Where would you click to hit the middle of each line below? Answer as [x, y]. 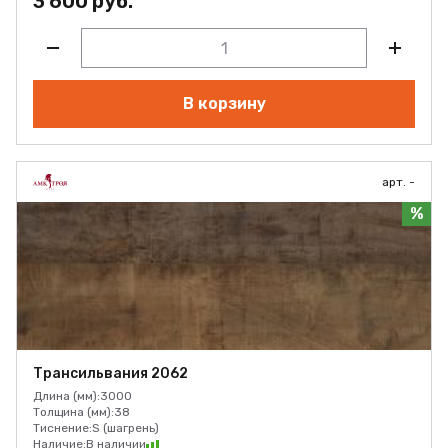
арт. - [398, 182]
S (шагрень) [125, 428]
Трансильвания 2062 [110, 373]
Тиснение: [62, 428]
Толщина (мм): [73, 412]
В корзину [224, 103]
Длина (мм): [66, 396]
